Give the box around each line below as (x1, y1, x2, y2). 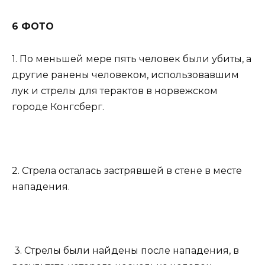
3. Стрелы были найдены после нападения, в (12, 245, 239, 257)
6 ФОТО (12, 21, 54, 33)
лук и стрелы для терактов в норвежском (12, 85, 218, 96)
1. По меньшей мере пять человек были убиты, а (12, 53, 251, 64)
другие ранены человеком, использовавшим (12, 69, 239, 80)
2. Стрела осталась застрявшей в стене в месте (12, 165, 242, 176)
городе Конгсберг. (12, 101, 104, 112)
